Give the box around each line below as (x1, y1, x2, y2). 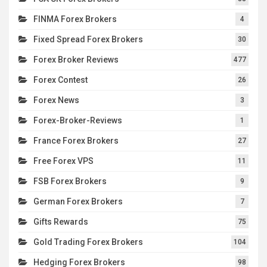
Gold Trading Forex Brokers (33, 237, 143, 247)
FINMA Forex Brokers (33, 14, 117, 24)
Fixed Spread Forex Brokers (33, 34, 143, 44)
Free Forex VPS (33, 156, 94, 166)
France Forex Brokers (33, 135, 119, 145)
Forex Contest (33, 74, 88, 85)
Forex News (33, 95, 79, 105)
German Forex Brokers (33, 196, 123, 206)
